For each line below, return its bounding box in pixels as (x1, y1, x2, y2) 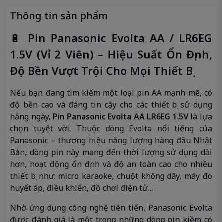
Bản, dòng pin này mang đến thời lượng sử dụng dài (10, 147, 212, 158)
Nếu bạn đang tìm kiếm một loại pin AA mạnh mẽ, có (10, 87, 212, 99)
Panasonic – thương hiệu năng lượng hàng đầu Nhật (10, 135, 212, 146)
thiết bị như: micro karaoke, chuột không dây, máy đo (10, 170, 212, 182)
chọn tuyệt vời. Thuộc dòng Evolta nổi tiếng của (10, 123, 212, 134)
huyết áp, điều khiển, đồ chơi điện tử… (10, 182, 153, 194)
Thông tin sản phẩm (10, 9, 108, 23)
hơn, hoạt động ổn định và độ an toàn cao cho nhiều (10, 159, 212, 170)
